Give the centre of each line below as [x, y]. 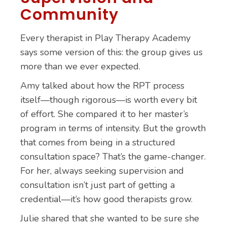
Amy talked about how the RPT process [102, 86]
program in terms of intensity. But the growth [113, 128]
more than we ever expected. [80, 66]
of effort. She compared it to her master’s [104, 114]
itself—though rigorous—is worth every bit [109, 100]
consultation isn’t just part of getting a [98, 185]
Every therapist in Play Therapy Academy [105, 38]
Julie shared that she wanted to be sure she [110, 218]
